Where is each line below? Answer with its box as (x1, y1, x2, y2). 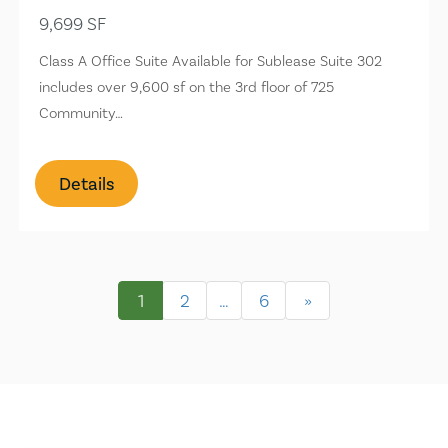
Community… (39, 103, 124, 122)
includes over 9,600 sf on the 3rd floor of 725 (39, 77, 335, 96)
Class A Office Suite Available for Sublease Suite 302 (39, 51, 383, 70)
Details (59, 172, 115, 195)
